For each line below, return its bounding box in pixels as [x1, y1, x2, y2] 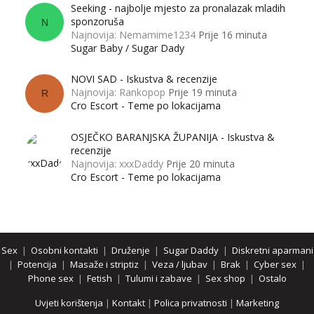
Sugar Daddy [163, 244, 219, 257]
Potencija [18, 258, 57, 271]
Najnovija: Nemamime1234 [71, 27, 196, 41]
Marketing [236, 296, 279, 310]
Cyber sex [254, 258, 296, 271]
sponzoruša [71, 14, 124, 28]
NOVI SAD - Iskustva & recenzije [71, 72, 217, 86]
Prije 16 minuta [198, 27, 267, 41]
